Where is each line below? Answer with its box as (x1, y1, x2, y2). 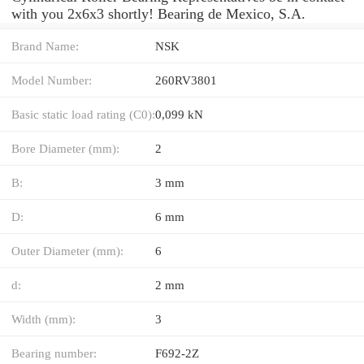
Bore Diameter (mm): (11, 141, 119, 155)
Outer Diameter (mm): (11, 243, 123, 258)
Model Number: (11, 72, 92, 87)
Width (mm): (11, 311, 76, 326)
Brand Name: (11, 38, 79, 53)
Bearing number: (11, 345, 97, 360)
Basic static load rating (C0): (11, 106, 155, 121)
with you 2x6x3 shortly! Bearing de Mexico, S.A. (11, 5, 305, 22)
